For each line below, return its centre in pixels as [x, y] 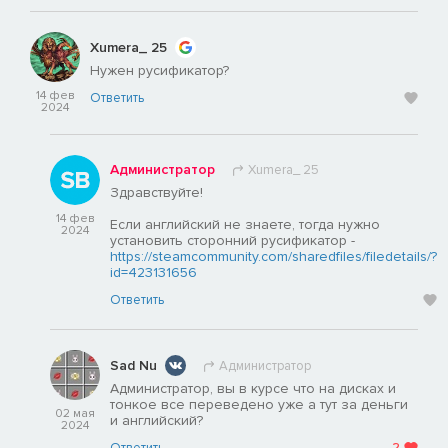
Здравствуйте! [156, 193]
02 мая [75, 414]
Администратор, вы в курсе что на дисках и [253, 389]
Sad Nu [133, 365]
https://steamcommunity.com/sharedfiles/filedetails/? [273, 257]
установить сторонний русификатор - [232, 241]
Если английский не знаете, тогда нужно [245, 225]
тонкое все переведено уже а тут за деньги [259, 405]
